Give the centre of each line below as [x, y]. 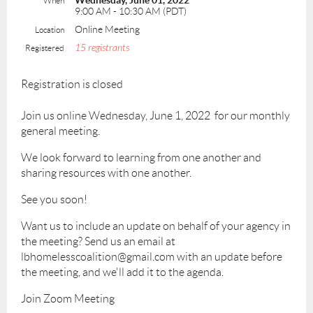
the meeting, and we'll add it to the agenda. [123, 272]
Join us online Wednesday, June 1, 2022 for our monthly [155, 116]
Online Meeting [107, 29]
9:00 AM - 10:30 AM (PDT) [131, 11]
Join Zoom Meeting [68, 299]
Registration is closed [72, 84]
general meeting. [60, 131]
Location [50, 30]
